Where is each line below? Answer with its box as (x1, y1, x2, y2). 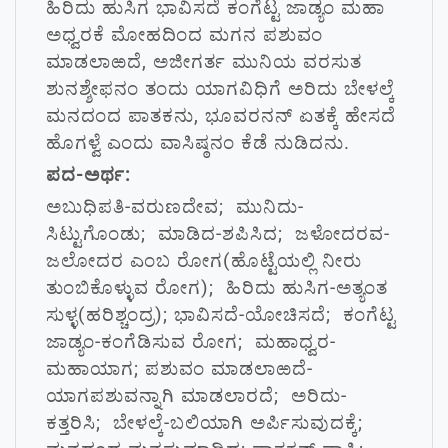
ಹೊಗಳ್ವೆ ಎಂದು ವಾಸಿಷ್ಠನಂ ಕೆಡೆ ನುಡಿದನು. (46, 131, 350, 154)
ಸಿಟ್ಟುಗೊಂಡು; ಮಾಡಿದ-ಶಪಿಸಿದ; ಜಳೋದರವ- (46, 222, 390, 245)
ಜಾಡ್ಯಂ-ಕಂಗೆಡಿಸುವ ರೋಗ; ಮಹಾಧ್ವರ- (46, 330, 336, 353)
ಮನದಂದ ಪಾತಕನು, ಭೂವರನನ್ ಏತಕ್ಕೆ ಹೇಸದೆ (46, 104, 396, 127)
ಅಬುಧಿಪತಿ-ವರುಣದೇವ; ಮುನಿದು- (46, 195, 304, 218)
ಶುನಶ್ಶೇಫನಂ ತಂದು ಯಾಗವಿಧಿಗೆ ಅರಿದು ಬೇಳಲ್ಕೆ (46, 77, 395, 100)
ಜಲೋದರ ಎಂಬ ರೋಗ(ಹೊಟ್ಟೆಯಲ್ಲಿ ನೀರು (46, 249, 362, 272)
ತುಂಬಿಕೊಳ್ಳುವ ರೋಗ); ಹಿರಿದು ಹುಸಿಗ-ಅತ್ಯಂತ (46, 276, 388, 299)
